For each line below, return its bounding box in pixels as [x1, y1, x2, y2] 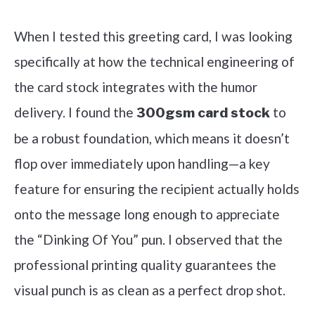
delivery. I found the [14, 104, 136, 121]
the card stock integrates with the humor [14, 79, 257, 96]
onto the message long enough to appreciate [14, 206, 280, 223]
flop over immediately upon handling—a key [14, 155, 270, 172]
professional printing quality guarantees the [14, 257, 276, 274]
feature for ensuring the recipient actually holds [14, 181, 300, 198]
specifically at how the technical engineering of [14, 53, 295, 70]
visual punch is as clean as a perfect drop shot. [14, 282, 285, 299]
